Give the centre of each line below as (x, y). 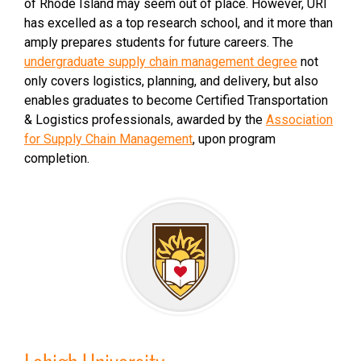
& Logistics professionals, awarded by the (145, 120)
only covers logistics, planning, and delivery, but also (171, 81)
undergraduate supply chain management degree (161, 62)
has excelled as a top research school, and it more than (178, 23)
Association (299, 120)
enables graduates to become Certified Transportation (176, 100)
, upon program (234, 139)
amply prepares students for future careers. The (159, 42)
